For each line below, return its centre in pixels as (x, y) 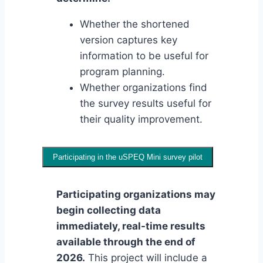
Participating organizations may (136, 195)
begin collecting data (109, 210)
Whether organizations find (144, 88)
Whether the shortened (135, 24)
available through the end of (126, 242)
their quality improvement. (141, 119)
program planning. (122, 72)
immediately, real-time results (131, 226)
